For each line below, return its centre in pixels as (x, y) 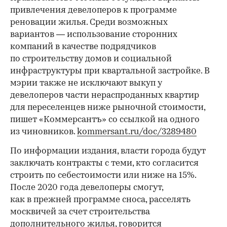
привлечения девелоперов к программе (93, 10)
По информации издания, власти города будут (108, 151)
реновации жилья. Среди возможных (89, 22)
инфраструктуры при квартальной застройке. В (110, 71)
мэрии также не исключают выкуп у (86, 83)
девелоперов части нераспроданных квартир (105, 95)
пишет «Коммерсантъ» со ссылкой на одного (105, 120)
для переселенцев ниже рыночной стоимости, (108, 107)
